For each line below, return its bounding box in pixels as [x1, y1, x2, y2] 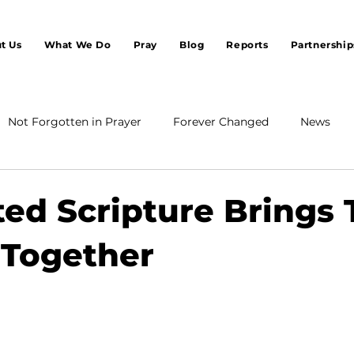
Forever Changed [173, 114, 269, 129]
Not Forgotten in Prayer [8, 114, 141, 129]
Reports [226, 39, 269, 51]
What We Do [43, 39, 111, 51]
